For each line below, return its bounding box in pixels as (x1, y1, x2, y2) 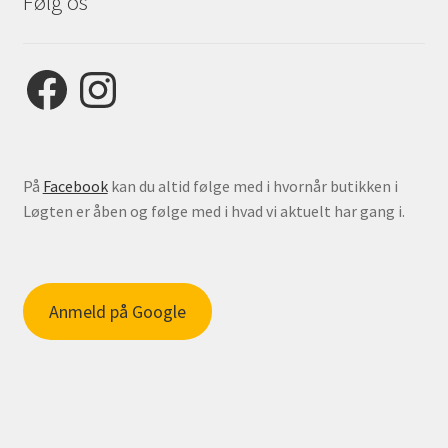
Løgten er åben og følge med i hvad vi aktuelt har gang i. (22, 200, 405, 221)
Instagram (72, 63, 146, 84)
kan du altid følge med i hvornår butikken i (107, 175, 398, 196)
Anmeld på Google (48, 300, 186, 323)
